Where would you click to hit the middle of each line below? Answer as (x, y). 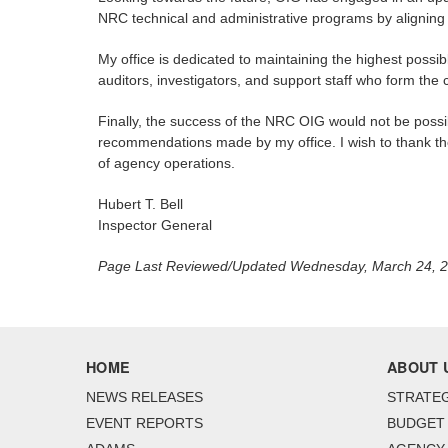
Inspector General (155, 225)
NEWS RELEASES (144, 397)
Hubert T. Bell (140, 204)
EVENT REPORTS (144, 423)
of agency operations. (166, 163)
